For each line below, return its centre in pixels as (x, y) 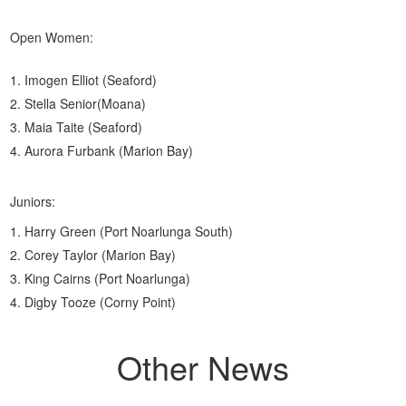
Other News (203, 367)
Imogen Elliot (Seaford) (91, 80)
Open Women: (52, 37)
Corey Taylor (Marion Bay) (101, 255)
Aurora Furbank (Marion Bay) (109, 150)
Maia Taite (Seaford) (84, 127)
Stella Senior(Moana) (86, 103)
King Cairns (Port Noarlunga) (108, 278)
